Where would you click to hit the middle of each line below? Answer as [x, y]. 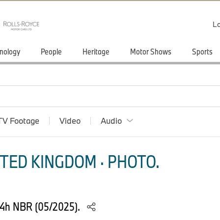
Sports [202, 51]
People [51, 51]
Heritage [96, 51]
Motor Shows [151, 51]
